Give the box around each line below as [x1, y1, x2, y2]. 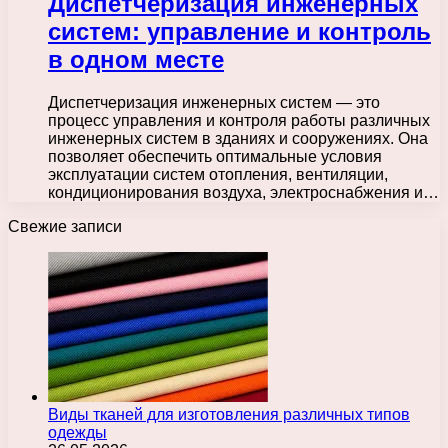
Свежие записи [8, 217, 122, 235]
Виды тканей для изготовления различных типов [48, 405, 410, 423]
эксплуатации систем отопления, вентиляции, [48, 165, 388, 183]
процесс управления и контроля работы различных [48, 111, 430, 129]
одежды [48, 423, 107, 441]
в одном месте [48, 45, 224, 73]
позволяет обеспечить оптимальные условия [48, 147, 382, 165]
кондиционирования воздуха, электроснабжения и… [48, 183, 439, 201]
